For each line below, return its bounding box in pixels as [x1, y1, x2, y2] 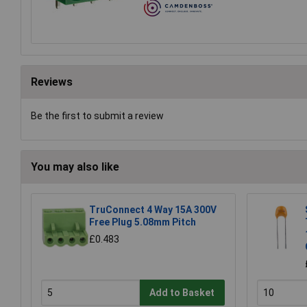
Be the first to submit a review [31, 110, 164, 121]
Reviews [31, 75, 73, 88]
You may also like [31, 160, 119, 174]
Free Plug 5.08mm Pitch [89, 217, 196, 228]
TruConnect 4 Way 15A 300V [89, 204, 217, 216]
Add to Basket [149, 287, 215, 299]
